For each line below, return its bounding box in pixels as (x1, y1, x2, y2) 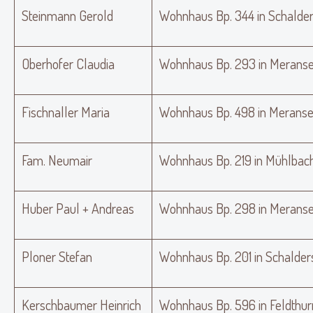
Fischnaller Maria (22, 103, 110, 121)
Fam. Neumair (22, 151, 92, 169)
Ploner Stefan (22, 247, 92, 265)
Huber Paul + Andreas (22, 199, 134, 217)
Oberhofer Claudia (22, 54, 115, 73)
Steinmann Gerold (22, 6, 113, 24)
